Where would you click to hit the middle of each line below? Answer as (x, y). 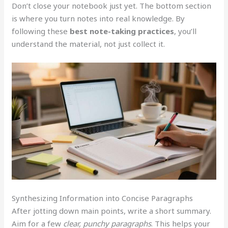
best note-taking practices (122, 31)
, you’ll (186, 31)
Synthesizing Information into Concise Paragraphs (103, 198)
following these (41, 31)
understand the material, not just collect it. (89, 44)
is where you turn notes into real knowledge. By (98, 18)
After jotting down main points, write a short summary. (112, 210)
